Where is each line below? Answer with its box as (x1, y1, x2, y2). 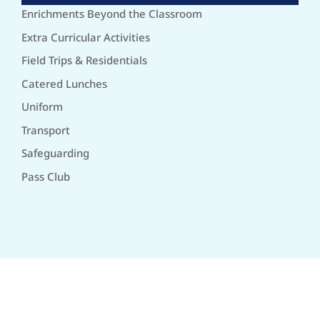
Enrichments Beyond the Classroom (21, 6, 202, 21)
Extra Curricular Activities (21, 29, 150, 44)
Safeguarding (21, 146, 89, 160)
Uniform (21, 99, 63, 114)
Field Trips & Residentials (21, 53, 147, 67)
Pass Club (21, 169, 70, 184)
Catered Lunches (21, 76, 107, 91)
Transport (21, 122, 70, 137)
